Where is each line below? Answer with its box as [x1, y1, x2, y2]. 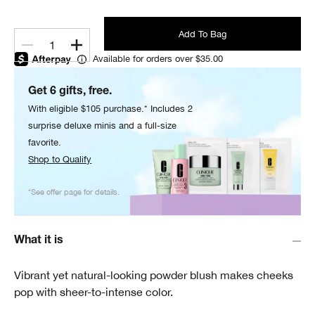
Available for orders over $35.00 [93, 53, 224, 64]
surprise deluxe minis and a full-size [28, 120, 177, 131]
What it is [14, 236, 63, 247]
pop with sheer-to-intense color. [14, 285, 173, 299]
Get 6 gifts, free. [28, 86, 112, 98]
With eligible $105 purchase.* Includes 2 [28, 103, 193, 114]
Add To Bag [179, 28, 226, 39]
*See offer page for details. [28, 186, 120, 196]
